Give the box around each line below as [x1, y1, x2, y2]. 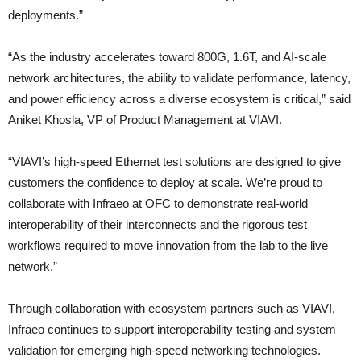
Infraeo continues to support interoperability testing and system [8, 322, 336, 336]
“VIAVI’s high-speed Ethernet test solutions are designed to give [8, 154, 341, 168]
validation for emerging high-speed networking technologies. [8, 342, 321, 357]
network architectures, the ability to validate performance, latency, [8, 70, 351, 85]
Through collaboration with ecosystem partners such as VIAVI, [8, 301, 335, 315]
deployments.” [8, 7, 83, 22]
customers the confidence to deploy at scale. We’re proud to [8, 175, 322, 189]
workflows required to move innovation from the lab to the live [8, 238, 328, 252]
